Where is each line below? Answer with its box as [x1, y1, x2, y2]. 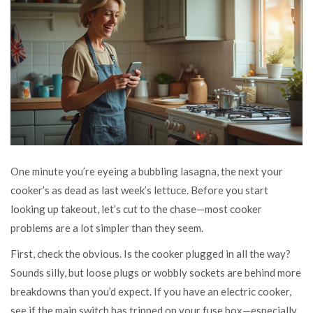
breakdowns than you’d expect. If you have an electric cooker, [10, 284, 291, 298]
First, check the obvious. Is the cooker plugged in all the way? [10, 247, 291, 260]
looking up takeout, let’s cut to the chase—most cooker [10, 202, 262, 215]
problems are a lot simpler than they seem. [10, 221, 203, 234]
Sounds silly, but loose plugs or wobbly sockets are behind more [10, 265, 301, 279]
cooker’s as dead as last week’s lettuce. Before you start [10, 183, 268, 196]
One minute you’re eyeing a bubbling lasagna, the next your [10, 164, 283, 177]
